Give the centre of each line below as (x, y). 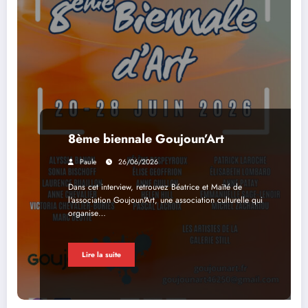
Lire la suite (101, 254)
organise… (87, 213)
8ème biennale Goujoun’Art (146, 139)
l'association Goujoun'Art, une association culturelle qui (165, 200)
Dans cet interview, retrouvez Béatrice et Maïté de (155, 187)
